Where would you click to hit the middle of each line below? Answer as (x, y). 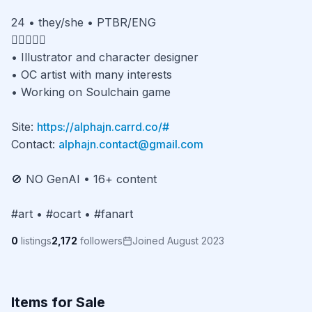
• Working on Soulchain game (91, 92)
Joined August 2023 (178, 241)
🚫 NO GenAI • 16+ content (84, 179)
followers (101, 241)
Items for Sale (58, 302)
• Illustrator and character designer (105, 57)
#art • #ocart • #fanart (72, 214)
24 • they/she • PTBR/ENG (84, 22)
